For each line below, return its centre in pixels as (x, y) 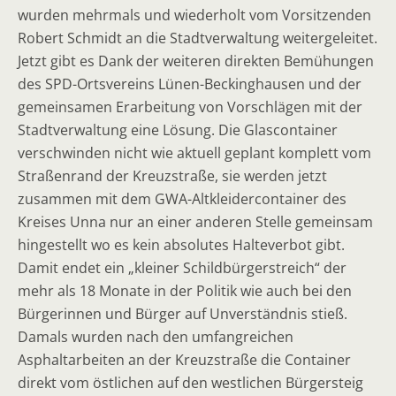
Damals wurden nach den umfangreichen (156, 337)
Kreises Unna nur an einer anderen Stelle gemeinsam (195, 222)
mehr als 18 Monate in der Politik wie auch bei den (185, 291)
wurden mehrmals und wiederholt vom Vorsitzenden (194, 15)
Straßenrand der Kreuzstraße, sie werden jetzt (172, 176)
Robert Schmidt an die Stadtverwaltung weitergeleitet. (198, 38)
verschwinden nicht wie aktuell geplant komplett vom (194, 153)
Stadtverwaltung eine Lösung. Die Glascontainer (178, 130)
